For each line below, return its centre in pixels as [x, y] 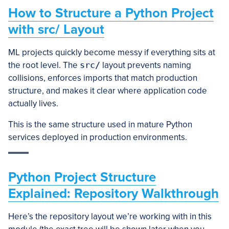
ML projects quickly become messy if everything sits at [112, 52]
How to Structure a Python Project [111, 13]
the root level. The [44, 65]
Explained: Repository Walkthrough [113, 193]
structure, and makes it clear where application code [108, 91]
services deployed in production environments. [98, 137]
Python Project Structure [82, 177]
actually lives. [33, 104]
